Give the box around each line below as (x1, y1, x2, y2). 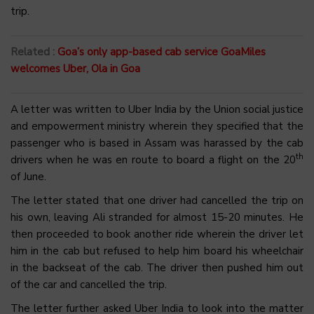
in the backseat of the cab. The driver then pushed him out (11, 261, 303, 275)
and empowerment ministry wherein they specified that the (11, 119, 303, 134)
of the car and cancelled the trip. (11, 278, 167, 292)
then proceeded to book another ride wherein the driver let (11, 227, 303, 242)
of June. (11, 170, 46, 184)
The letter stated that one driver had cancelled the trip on (11, 193, 303, 208)
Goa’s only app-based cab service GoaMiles (57, 45, 266, 60)
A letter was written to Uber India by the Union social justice (11, 102, 303, 117)
